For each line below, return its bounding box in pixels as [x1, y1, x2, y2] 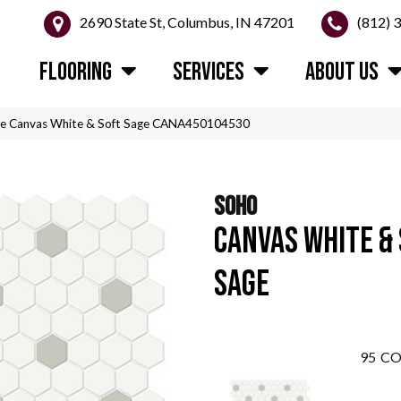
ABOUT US [305, 57, 380, 87]
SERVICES [173, 57, 245, 87]
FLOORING [39, 57, 113, 87]
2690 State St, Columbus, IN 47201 [80, 13, 294, 31]
